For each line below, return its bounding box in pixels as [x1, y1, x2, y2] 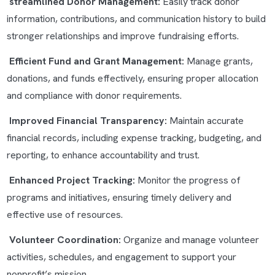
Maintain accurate [166, 114, 244, 127]
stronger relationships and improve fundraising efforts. [6, 29, 239, 42]
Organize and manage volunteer [120, 233, 259, 246]
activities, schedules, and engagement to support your [6, 250, 236, 263]
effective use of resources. [6, 208, 123, 221]
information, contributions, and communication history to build [6, 12, 266, 25]
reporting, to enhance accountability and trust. [6, 149, 199, 161]
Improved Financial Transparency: [9, 114, 167, 127]
